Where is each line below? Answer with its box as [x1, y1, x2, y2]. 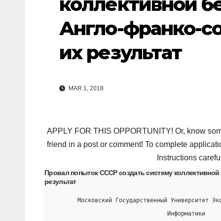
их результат [59, 40, 182, 64]
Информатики [53, 210, 205, 217]
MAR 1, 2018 [67, 84, 104, 92]
